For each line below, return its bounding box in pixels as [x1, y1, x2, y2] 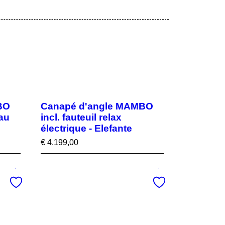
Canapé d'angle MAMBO [41, 101, 153, 111]
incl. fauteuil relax [41, 112, 122, 123]
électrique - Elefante [41, 123, 132, 134]
